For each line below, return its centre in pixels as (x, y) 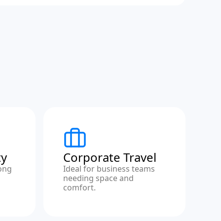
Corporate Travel (110, 157)
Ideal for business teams (109, 169)
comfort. (79, 187)
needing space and (98, 178)
